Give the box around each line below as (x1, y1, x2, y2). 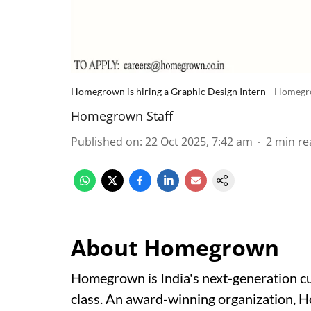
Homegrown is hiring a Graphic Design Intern (71, 85, 266, 97)
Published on (71, 134, 140, 149)
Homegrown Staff (71, 108, 173, 124)
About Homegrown (71, 233, 279, 262)
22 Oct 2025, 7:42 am (145, 134, 253, 149)
